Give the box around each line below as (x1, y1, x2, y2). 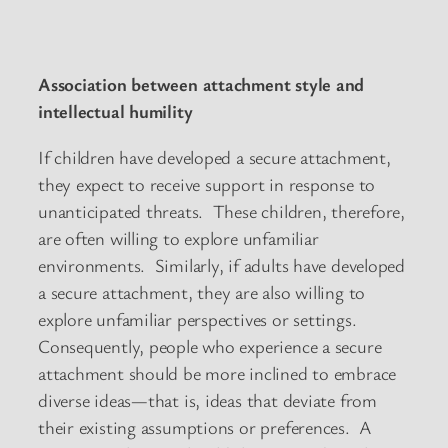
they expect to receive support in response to (38, 171, 376, 196)
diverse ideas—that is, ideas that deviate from (38, 387, 377, 412)
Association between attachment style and (38, 72, 365, 97)
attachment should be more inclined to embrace (38, 360, 397, 385)
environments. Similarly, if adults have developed (38, 252, 405, 277)
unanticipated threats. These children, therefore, (38, 198, 405, 223)
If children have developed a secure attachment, (38, 144, 391, 169)
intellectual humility (38, 99, 193, 124)
